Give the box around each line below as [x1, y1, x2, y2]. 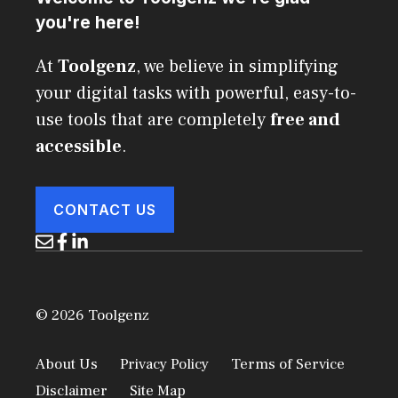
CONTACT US [53, 201, 156, 219]
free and [270, 108, 340, 132]
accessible [36, 135, 122, 159]
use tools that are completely [36, 108, 270, 132]
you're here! [36, 12, 139, 34]
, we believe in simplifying [136, 55, 338, 79]
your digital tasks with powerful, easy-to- [36, 82, 356, 106]
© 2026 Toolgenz [36, 306, 149, 326]
